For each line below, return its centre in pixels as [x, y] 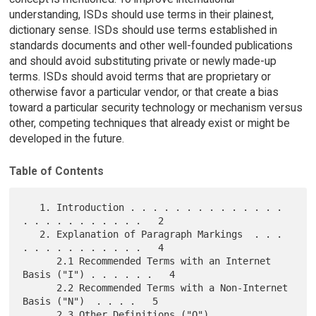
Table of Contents [56, 171]
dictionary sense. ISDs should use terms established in [143, 30]
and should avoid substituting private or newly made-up [142, 61]
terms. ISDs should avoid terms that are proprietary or [140, 76]
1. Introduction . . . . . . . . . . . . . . [31, 208]
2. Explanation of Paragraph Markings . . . [31, 235]
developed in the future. [66, 138]
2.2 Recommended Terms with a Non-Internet [40, 288]
